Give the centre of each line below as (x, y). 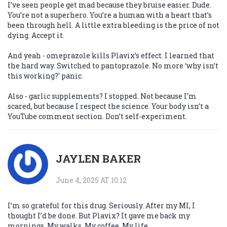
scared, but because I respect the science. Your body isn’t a (108, 106)
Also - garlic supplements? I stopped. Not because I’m (102, 96)
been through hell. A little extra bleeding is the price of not (113, 25)
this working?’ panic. (45, 76)
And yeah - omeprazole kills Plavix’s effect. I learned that (111, 56)
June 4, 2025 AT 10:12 (91, 180)
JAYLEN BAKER (98, 159)
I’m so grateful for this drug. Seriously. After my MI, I (101, 206)
